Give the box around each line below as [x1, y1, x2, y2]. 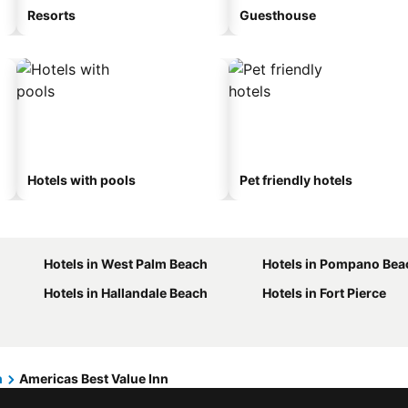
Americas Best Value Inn [19, 371, 168, 386]
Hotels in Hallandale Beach [44, 285, 208, 301]
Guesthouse [240, 7, 316, 23]
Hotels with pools [27, 172, 136, 188]
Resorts [27, 7, 76, 23]
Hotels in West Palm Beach [44, 256, 208, 271]
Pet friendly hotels [240, 172, 352, 188]
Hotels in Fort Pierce [262, 285, 386, 301]
